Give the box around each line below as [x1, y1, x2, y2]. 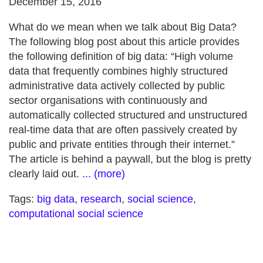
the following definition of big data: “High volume [9, 50, 233, 62]
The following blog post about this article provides [9, 36, 240, 48]
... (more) [82, 168, 125, 180]
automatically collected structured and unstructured [9, 109, 247, 121]
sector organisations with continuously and [9, 95, 207, 106]
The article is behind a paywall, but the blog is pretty [9, 153, 251, 165]
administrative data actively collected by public [9, 80, 225, 92]
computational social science [9, 208, 143, 220]
